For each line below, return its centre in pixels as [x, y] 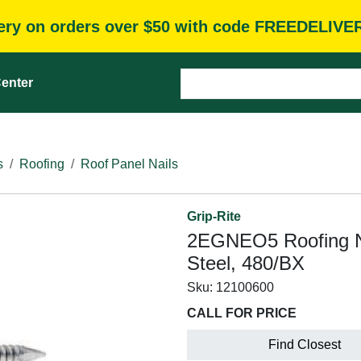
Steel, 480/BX [246, 263]
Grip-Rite [214, 216]
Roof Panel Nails [129, 164]
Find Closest [305, 344]
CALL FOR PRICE [242, 313]
